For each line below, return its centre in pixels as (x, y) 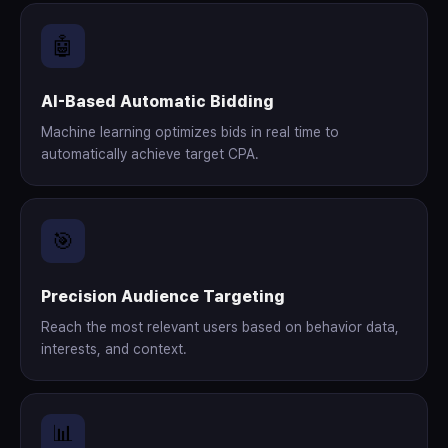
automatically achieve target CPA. (150, 154)
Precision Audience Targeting (163, 296)
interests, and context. (114, 349)
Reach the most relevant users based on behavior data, (220, 327)
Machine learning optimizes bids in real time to (190, 132)
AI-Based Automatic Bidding (157, 101)
